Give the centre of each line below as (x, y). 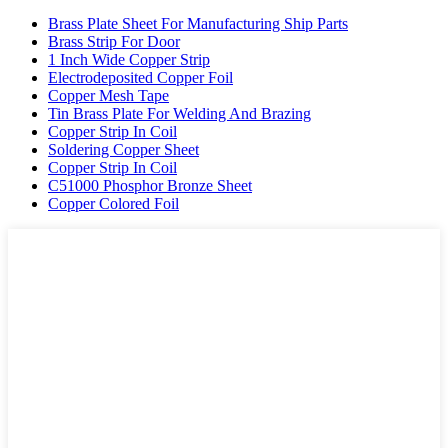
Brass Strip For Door (114, 41)
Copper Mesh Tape (108, 95)
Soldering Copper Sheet (123, 149)
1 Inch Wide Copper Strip (129, 59)
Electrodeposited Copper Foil (140, 77)
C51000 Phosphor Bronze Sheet (150, 185)
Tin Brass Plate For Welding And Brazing (179, 113)
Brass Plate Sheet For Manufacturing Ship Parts (198, 23)
